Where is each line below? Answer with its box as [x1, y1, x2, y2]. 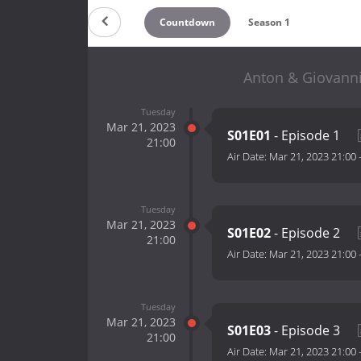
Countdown [159, 15, 215, 29]
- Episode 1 [271, 127, 343, 145]
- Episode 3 [271, 322, 343, 340]
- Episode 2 [271, 224, 343, 243]
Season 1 [248, 15, 291, 29]
